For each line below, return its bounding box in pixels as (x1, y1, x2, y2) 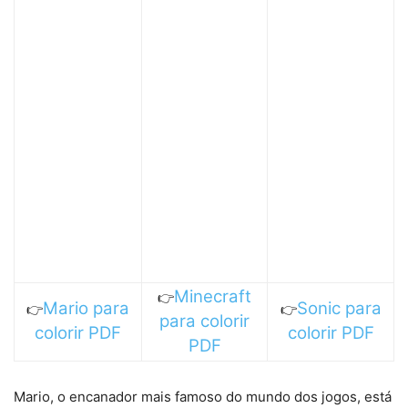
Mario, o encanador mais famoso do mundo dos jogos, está (14, 387, 392, 405)
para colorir (159, 310, 250, 331)
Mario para (43, 297, 129, 319)
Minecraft (174, 285, 251, 307)
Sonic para (296, 297, 382, 319)
